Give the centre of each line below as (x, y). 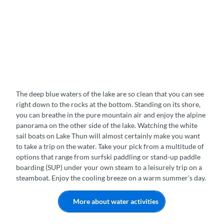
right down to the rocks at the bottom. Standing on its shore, (108, 104)
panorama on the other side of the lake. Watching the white (107, 125)
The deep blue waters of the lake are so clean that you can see (110, 94)
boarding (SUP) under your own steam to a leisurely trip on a (109, 167)
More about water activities (116, 201)
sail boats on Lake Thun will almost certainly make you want (108, 136)
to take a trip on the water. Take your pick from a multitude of (110, 146)
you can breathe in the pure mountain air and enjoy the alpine (111, 115)
